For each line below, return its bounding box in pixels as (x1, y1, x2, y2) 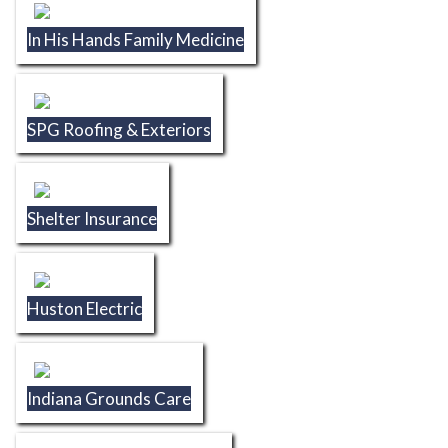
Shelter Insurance (27, 208, 158, 230)
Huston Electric (27, 298, 143, 320)
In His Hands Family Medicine (27, 28, 245, 50)
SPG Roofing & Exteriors (27, 118, 212, 140)
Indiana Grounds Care (27, 387, 192, 409)
